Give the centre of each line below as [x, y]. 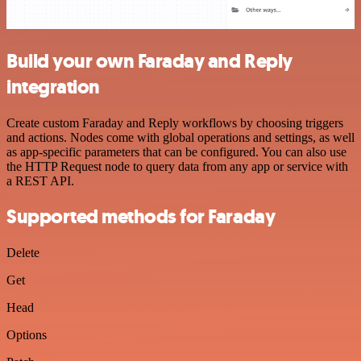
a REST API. [40, 180]
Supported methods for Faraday [141, 217]
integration [53, 87]
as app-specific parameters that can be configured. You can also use [176, 151]
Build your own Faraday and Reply [149, 61]
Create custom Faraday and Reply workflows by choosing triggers [175, 122]
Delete [23, 253]
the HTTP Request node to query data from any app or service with [177, 166]
